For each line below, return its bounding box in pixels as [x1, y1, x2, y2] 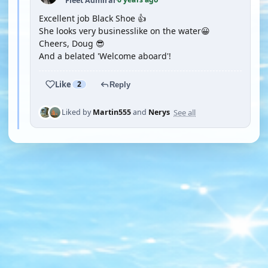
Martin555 [93, 107, 131, 117]
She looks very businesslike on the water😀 [39, 25, 210, 36]
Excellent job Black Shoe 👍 [39, 13, 146, 24]
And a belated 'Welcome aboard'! [39, 50, 171, 62]
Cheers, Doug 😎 [39, 38, 105, 49]
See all [173, 106, 196, 118]
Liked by [62, 107, 93, 117]
